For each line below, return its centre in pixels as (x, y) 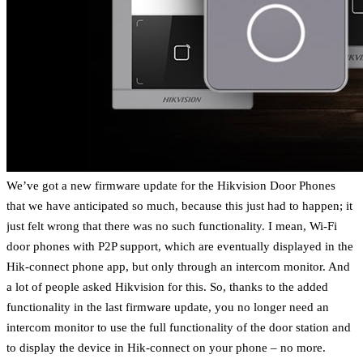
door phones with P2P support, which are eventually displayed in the (180, 246)
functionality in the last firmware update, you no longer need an (168, 306)
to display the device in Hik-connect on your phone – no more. (166, 347)
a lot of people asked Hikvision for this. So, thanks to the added (167, 286)
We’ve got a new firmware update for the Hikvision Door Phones (171, 185)
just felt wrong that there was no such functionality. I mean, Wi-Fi (172, 225)
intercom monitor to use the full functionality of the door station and (179, 327)
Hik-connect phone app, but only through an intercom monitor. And (178, 266)
